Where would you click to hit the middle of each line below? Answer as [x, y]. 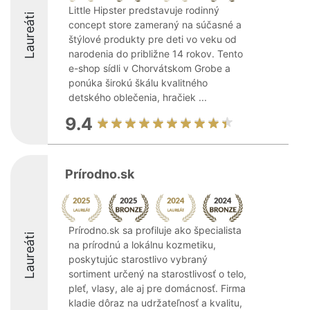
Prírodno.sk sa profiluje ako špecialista [155, 230]
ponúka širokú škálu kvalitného [138, 83]
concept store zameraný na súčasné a [155, 25]
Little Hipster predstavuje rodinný [144, 10]
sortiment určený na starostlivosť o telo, [157, 274]
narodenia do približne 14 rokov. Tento [156, 54]
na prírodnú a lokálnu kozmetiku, [142, 245]
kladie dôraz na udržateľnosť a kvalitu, [155, 303]
